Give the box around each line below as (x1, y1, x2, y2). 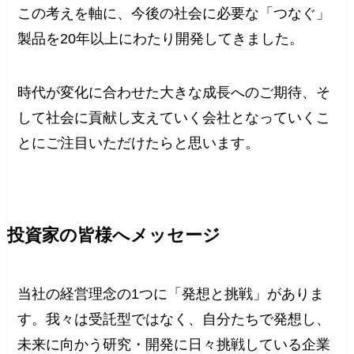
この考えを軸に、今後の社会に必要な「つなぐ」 (17, 6, 331, 22)
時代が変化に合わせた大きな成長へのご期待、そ (17, 84, 331, 100)
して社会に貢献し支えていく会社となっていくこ (17, 109, 331, 126)
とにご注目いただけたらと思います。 (17, 134, 260, 151)
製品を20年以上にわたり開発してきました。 (17, 31, 304, 47)
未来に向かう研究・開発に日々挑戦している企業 (17, 336, 331, 352)
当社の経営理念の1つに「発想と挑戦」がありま (17, 285, 325, 302)
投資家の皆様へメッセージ (6, 225, 220, 245)
